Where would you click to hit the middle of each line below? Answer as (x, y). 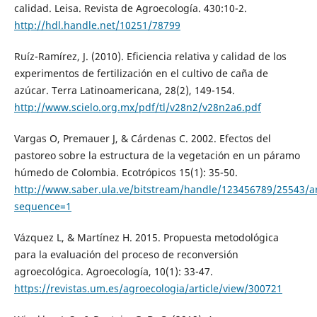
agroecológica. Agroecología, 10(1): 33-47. (113, 271)
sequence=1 (42, 206)
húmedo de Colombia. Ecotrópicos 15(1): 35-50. (126, 172)
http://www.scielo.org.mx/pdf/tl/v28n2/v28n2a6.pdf (137, 107)
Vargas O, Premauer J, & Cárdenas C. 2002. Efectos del (142, 138)
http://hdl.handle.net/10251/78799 (97, 25)
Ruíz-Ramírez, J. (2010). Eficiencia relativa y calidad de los (150, 56)
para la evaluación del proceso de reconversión (126, 254)
